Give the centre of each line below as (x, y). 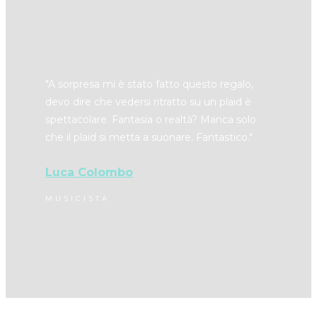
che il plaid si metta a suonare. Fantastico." (149, 138)
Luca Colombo (89, 173)
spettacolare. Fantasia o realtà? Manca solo (151, 120)
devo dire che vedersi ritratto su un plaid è (148, 102)
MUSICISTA (77, 199)
